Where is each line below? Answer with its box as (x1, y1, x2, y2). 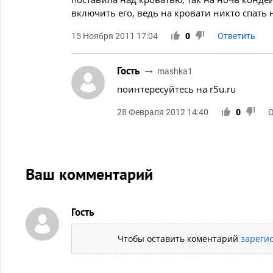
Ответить (218, 30, 255, 41)
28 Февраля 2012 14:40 (117, 107, 208, 117)
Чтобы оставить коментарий (117, 232, 241, 244)
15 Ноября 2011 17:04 (71, 30, 158, 41)
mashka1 (157, 66, 193, 76)
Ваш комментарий (26, 163, 153, 184)
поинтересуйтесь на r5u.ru (117, 82, 236, 95)
